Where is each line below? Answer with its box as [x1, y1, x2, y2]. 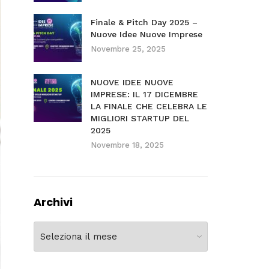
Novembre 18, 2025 [90, 141, 164, 150]
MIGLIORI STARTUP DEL [90, 113, 189, 123]
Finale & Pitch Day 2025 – [90, 17, 198, 27]
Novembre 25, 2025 [90, 44, 166, 53]
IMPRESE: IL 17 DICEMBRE [90, 89, 198, 99]
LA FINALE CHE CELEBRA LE [90, 101, 207, 111]
